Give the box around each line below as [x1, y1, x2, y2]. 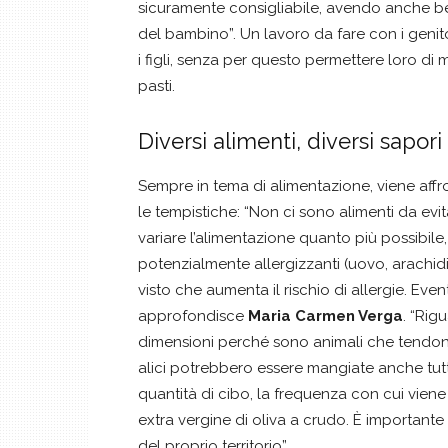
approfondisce [138, 307, 248, 325]
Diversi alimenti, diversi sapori [138, 128, 442, 154]
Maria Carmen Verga [248, 307, 403, 325]
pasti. [138, 77, 175, 95]
